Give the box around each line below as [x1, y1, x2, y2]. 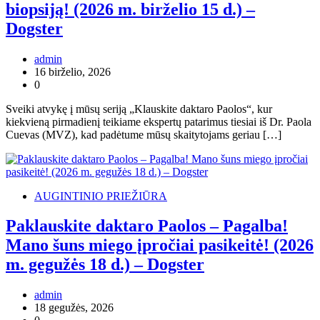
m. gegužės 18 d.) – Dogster [6, 255, 204, 274]
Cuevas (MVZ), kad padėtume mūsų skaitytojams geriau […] [6, 128, 281, 141]
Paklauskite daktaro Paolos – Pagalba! [6, 216, 288, 236]
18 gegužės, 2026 [34, 301, 114, 314]
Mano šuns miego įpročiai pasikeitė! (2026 [6, 236, 314, 255]
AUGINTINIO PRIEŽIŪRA [34, 189, 167, 202]
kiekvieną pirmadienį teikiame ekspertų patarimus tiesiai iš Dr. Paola [6, 115, 311, 128]
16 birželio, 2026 [34, 65, 111, 78]
